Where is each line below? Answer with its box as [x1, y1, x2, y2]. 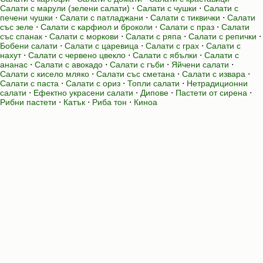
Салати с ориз [66, 79, 120, 88]
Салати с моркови [49, 32, 119, 41]
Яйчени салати [171, 60, 229, 69]
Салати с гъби [110, 60, 164, 69]
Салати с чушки [137, 4, 197, 13]
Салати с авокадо [35, 60, 103, 69]
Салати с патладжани [60, 13, 143, 22]
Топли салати [127, 79, 180, 88]
